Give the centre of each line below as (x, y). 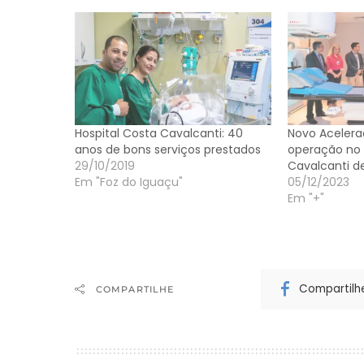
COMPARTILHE (135, 289)
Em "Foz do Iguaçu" (129, 182)
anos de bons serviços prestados (168, 149)
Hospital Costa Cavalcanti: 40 (159, 133)
